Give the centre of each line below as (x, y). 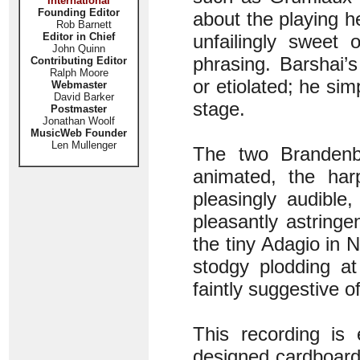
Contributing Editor (79, 61)
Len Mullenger (79, 145)
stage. (219, 109)
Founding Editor (79, 12)
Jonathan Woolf (79, 121)
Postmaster (79, 109)
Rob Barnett (84, 25)
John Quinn (79, 49)
